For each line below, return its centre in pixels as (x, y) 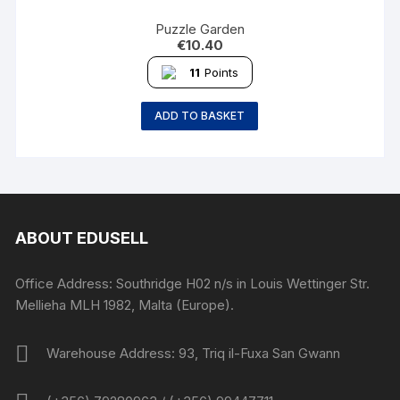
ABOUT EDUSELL (82, 238)
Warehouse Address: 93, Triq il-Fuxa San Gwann (194, 353)
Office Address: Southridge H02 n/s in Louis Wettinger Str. (193, 283)
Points (221, 72)
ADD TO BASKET (200, 116)
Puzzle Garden (200, 29)
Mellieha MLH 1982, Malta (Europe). (125, 305)
